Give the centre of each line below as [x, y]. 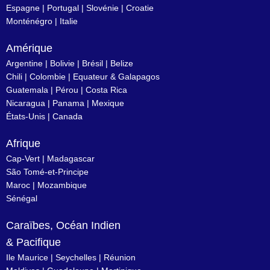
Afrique [23, 143]
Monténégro [29, 21]
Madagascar [71, 159]
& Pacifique [33, 242]
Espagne [23, 8]
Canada [67, 116]
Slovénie [102, 8]
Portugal [63, 8]
